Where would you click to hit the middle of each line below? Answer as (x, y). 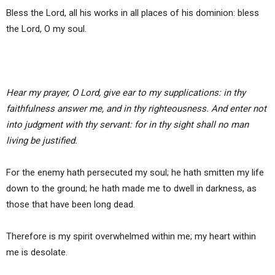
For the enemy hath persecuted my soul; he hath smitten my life (135, 173)
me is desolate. (37, 253)
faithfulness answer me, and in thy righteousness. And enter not (136, 109)
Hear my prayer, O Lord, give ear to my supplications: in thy (126, 93)
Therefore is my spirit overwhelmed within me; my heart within (131, 237)
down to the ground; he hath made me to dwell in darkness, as (131, 189)
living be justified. (42, 141)
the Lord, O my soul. (46, 29)
